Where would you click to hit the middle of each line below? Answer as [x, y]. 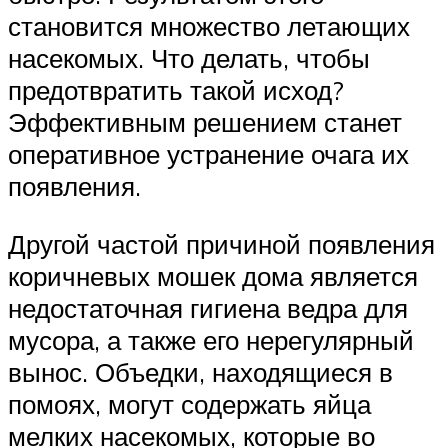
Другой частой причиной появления [221, 244]
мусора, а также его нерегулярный [211, 340]
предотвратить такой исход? [176, 90]
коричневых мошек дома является [213, 276]
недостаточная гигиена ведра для [208, 308]
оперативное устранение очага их [208, 154]
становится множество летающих [209, 26]
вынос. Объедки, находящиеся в [200, 372]
